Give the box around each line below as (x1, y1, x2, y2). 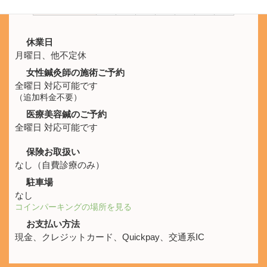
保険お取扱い (23, 147, 80, 157)
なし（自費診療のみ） (15, 160, 104, 170)
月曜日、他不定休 (15, 50, 86, 61)
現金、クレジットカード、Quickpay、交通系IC (15, 232, 204, 243)
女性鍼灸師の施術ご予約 (23, 67, 125, 78)
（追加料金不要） (15, 93, 82, 103)
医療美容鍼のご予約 (23, 109, 107, 120)
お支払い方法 (23, 219, 80, 229)
